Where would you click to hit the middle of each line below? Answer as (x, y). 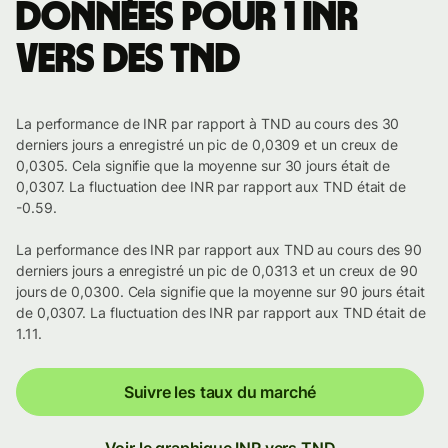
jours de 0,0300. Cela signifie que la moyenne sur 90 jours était (220, 292)
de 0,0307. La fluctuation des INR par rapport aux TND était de (221, 313)
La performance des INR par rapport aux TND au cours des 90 (219, 250)
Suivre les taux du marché (220, 392)
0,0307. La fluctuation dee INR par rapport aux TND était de (211, 187)
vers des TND (128, 60)
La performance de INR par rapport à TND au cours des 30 (208, 124)
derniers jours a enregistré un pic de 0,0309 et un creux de (207, 145)
